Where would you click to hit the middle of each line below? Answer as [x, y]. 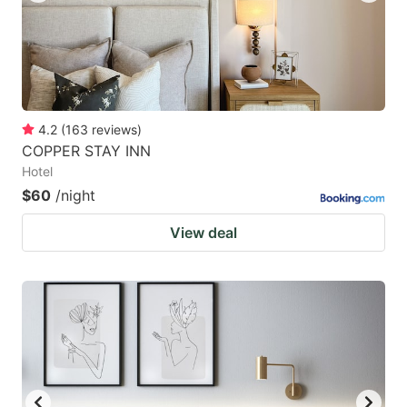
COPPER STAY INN [86, 151]
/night [75, 196]
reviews [114, 130]
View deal [203, 233]
